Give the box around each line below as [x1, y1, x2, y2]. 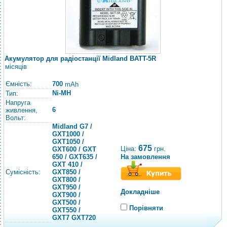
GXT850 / [52, 168, 81, 176]
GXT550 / [52, 206, 81, 214]
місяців [5, 63, 27, 70]
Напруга [6, 99, 30, 106]
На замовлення [121, 153, 170, 161]
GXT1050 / [52, 138, 84, 145]
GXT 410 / [52, 161, 83, 168]
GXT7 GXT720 [52, 214, 96, 221]
